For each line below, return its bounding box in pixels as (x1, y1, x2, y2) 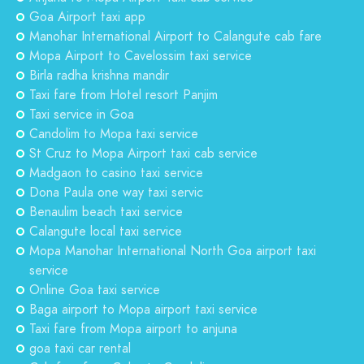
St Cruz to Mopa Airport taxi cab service (29, 145, 258, 162)
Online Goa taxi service (29, 281, 160, 299)
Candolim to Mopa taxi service (29, 125, 198, 143)
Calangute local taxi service (29, 223, 182, 240)
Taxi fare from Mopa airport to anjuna (29, 320, 237, 338)
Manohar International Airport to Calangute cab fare (29, 28, 322, 45)
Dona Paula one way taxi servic (29, 184, 203, 201)
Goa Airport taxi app (29, 8, 145, 26)
